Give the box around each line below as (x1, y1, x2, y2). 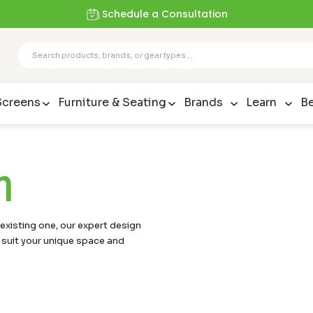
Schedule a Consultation (102, 7, 228, 21)
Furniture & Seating (57, 95, 166, 110)
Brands (184, 95, 224, 110)
